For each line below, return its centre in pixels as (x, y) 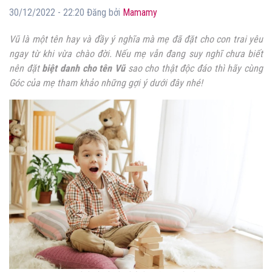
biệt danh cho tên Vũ (83, 69)
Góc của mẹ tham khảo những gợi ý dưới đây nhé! (106, 83)
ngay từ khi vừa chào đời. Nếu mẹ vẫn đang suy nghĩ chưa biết (136, 54)
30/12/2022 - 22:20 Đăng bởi (66, 13)
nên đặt (26, 69)
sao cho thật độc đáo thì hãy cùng (194, 69)
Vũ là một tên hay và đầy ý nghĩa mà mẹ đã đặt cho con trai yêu (136, 39)
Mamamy (140, 13)
